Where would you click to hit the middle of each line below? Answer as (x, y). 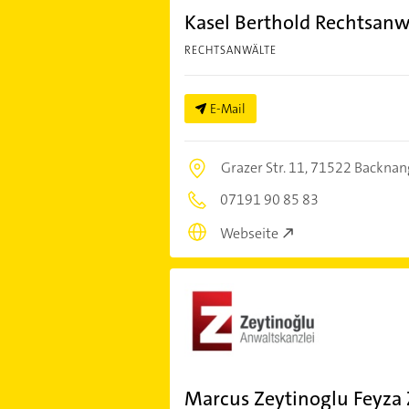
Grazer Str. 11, (265, 168)
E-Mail (227, 109)
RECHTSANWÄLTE (230, 51)
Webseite (249, 233)
